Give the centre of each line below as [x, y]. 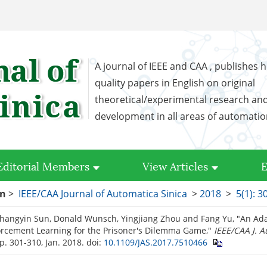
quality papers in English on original [175, 83]
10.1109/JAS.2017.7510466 [156, 242]
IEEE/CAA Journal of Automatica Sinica [103, 194]
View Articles [175, 165]
